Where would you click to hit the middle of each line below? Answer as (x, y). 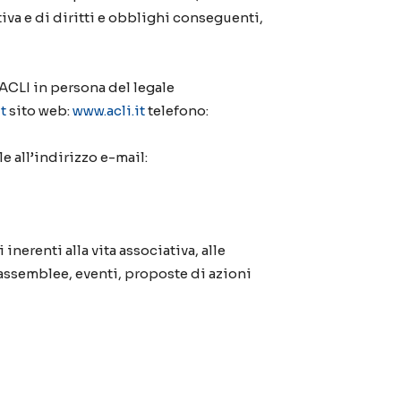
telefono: (177, 111)
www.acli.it (109, 111)
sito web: (39, 111)
